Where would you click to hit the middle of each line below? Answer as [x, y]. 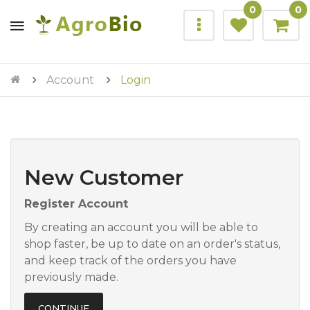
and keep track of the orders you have [130, 261]
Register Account [76, 204]
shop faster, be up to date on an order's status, [152, 244]
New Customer [104, 177]
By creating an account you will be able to [141, 227]
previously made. [71, 277]
